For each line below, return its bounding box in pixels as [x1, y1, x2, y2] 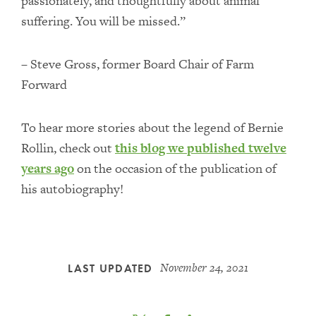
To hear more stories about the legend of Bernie [21, 119, 284, 136]
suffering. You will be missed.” [21, 12, 186, 30]
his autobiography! [21, 180, 123, 197]
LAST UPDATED [68, 260, 153, 276]
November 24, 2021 [159, 260, 248, 276]
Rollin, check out [21, 139, 115, 157]
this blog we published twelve [115, 139, 286, 157]
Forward [21, 75, 67, 93]
